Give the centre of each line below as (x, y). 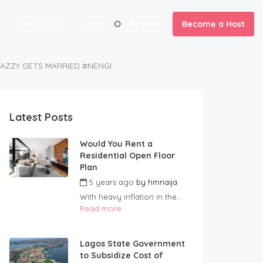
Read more (101, 209)
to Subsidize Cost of (122, 256)
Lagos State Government (132, 244)
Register (146, 23)
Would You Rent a (116, 144)
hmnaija (163, 182)
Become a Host (213, 24)
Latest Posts (41, 117)
